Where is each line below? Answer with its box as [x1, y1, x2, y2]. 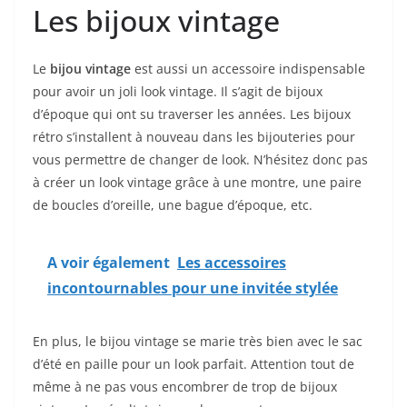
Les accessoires [177, 253, 286, 273]
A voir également [47, 253, 170, 273]
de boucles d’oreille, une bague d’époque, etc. [33, 196, 316, 214]
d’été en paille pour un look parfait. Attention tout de [33, 355, 354, 373]
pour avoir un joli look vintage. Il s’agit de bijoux [33, 83, 323, 101]
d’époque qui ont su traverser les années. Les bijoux [33, 105, 351, 124]
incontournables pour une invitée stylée [47, 278, 338, 299]
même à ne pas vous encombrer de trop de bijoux [33, 378, 337, 396]
